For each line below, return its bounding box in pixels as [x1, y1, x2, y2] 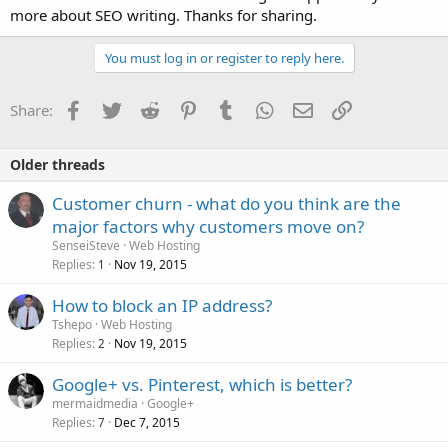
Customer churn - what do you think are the [52, 192, 401, 216]
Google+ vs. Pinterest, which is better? [52, 373, 352, 397]
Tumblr [235, 98, 285, 119]
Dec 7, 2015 [114, 414, 180, 432]
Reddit [158, 98, 203, 119]
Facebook [82, 98, 149, 119]
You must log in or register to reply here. [104, 49, 344, 68]
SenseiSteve [52, 237, 120, 255]
